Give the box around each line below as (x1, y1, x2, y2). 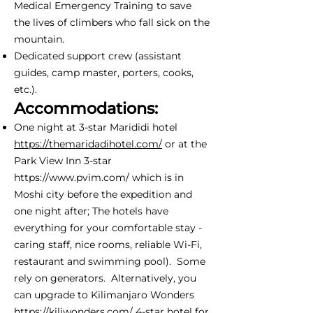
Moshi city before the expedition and (14, 187, 192, 201)
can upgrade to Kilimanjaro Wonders (14, 288, 194, 301)
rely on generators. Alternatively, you (14, 271, 196, 284)
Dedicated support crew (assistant (14, 49, 182, 62)
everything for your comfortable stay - (14, 221, 202, 234)
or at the (162, 137, 207, 150)
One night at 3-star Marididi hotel (14, 120, 177, 133)
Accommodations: (14, 98, 158, 118)
